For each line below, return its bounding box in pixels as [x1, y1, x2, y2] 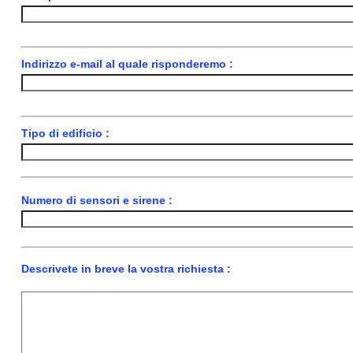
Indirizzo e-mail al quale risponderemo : [20, 57, 233, 70]
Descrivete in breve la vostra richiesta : [20, 262, 231, 275]
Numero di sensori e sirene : [20, 193, 173, 206]
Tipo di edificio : [20, 126, 110, 139]
